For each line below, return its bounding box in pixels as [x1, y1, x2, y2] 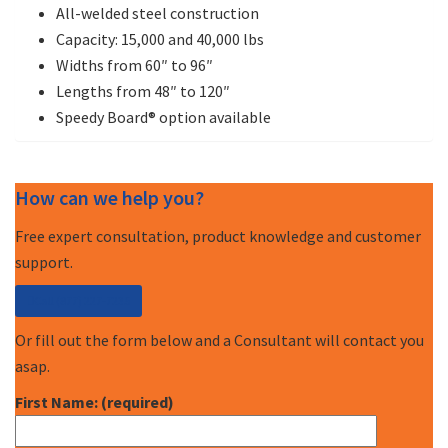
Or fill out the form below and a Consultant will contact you [15, 329, 424, 350]
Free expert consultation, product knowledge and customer [15, 225, 421, 246]
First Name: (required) [15, 391, 174, 412]
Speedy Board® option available [56, 106, 271, 127]
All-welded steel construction [56, 2, 259, 23]
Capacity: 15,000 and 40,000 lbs [56, 28, 264, 49]
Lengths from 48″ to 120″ [56, 80, 230, 101]
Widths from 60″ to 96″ [56, 54, 213, 75]
